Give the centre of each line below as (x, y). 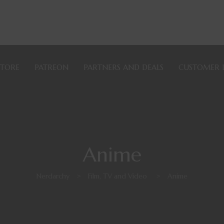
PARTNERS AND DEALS (123, 67)
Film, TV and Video (117, 176)
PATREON (51, 67)
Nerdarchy (53, 176)
